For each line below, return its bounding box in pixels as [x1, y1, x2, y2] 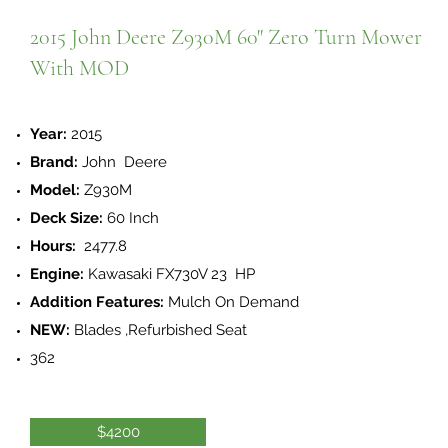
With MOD [30, 55, 129, 81]
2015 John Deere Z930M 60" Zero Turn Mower [30, 24, 422, 50]
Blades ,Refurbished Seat [70, 321, 247, 339]
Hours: [30, 237, 76, 255]
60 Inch [103, 209, 159, 227]
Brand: [30, 153, 78, 171]
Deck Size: [30, 209, 103, 227]
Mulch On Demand [164, 293, 303, 311]
